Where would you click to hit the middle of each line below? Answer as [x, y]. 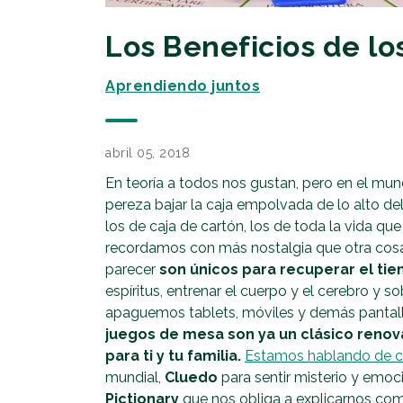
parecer [132, 269]
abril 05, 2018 [148, 152]
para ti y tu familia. [173, 355]
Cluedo [191, 377]
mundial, [135, 377]
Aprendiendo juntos [183, 85]
